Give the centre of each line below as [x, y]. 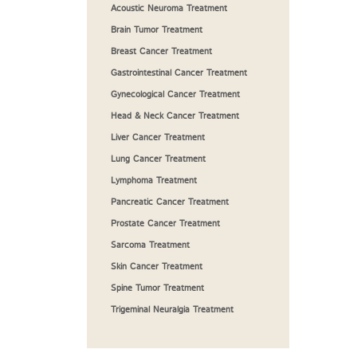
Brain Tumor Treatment [157, 30]
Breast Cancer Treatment [161, 52]
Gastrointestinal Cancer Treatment [179, 73]
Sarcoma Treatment [150, 245]
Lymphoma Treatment [154, 181]
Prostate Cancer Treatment [165, 224]
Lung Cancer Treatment [158, 159]
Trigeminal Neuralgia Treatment [172, 310]
